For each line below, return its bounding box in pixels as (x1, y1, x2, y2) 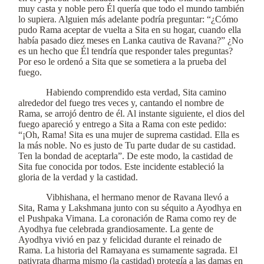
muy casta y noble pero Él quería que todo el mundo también (18, 4, 244, 14)
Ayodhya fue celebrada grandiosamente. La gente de (18, 224, 213, 234)
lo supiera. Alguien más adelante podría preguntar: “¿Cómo (18, 14, 238, 24)
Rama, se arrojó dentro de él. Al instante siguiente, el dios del (18, 108, 245, 118)
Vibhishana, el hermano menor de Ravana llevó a (46, 192, 229, 202)
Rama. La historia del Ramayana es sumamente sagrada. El (18, 245, 237, 255)
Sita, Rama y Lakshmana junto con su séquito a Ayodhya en (18, 203, 242, 213)
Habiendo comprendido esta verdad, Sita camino (46, 87, 227, 97)
